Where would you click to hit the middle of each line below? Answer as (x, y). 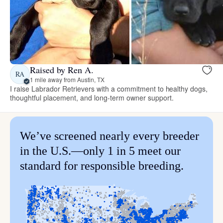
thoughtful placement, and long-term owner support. (92, 97)
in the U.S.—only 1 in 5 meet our (100, 151)
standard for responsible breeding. (102, 166)
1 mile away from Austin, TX (67, 80)
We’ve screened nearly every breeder (110, 136)
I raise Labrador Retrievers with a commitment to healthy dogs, (109, 88)
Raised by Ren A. (62, 70)
